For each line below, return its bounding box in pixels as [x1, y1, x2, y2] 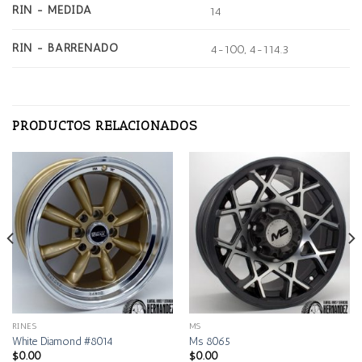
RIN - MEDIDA [12, 2, 92, 18]
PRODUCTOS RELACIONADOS [12, 118, 197, 134]
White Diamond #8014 [11, 334, 113, 347]
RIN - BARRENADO [12, 40, 119, 56]
